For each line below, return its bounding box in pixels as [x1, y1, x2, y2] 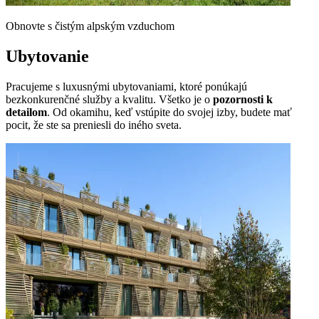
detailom [6, 106, 47, 119]
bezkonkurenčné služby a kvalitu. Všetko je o [6, 93, 213, 106]
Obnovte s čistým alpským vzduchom [6, 20, 174, 33]
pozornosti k [213, 93, 273, 106]
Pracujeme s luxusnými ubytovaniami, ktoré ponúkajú [6, 80, 247, 93]
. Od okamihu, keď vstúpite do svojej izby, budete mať [47, 106, 292, 119]
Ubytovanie [6, 47, 89, 66]
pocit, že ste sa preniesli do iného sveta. [6, 119, 182, 132]
